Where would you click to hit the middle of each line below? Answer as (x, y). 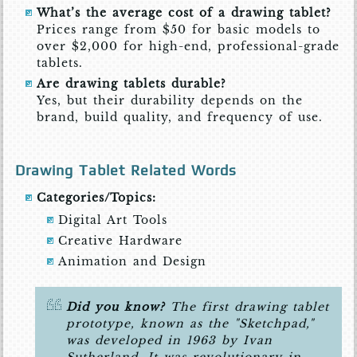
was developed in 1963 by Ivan (170, 341)
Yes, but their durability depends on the (170, 101)
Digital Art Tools (113, 220)
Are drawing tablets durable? (132, 84)
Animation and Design (133, 262)
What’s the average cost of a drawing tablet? (184, 13)
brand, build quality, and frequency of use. (180, 118)
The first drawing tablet (247, 307)
